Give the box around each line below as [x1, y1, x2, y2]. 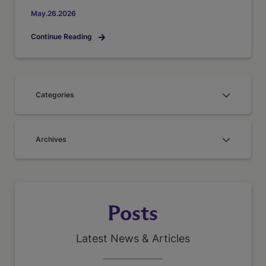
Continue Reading [31, 32, 94, 42]
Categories [36, 90, 74, 100]
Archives [36, 135, 66, 144]
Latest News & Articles [75, 232, 190, 245]
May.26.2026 [31, 9, 76, 18]
